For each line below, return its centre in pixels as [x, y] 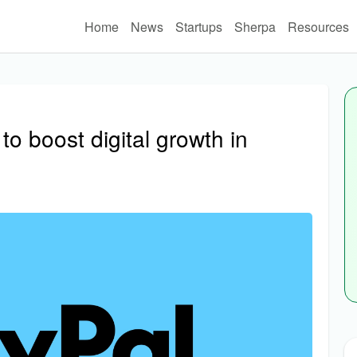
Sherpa [255, 26]
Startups [198, 26]
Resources [318, 26]
